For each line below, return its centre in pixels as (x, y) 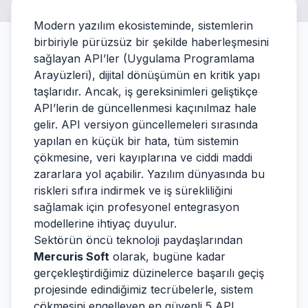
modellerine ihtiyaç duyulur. (105, 223)
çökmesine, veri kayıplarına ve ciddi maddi (143, 157)
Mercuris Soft (71, 256)
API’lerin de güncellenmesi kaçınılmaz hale (145, 108)
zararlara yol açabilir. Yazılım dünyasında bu (149, 174)
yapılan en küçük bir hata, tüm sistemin (136, 141)
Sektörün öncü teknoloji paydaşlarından (138, 240)
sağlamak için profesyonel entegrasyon (136, 207)
